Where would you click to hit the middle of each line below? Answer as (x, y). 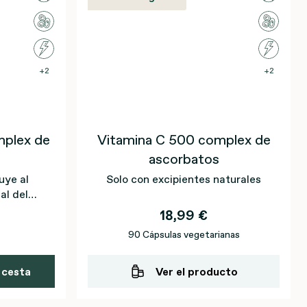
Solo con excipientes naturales (184, 179)
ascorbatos (184, 159)
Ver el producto (197, 271)
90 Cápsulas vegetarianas (184, 234)
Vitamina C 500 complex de (184, 140)
